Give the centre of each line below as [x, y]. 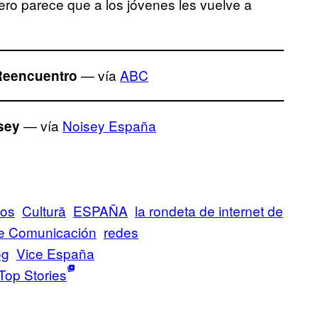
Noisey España [109, 125]
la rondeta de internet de [209, 210]
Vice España [55, 253]
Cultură [44, 210]
